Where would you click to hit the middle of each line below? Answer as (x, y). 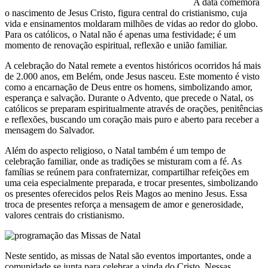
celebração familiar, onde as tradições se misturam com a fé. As (123, 161)
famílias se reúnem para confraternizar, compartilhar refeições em (127, 172)
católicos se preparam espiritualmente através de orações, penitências (134, 108)
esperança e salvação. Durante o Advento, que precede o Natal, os (129, 98)
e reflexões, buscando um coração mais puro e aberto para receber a (132, 119)
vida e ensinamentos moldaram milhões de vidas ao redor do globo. (131, 23)
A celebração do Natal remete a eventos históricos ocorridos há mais (133, 65)
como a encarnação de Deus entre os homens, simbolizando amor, (129, 87)
